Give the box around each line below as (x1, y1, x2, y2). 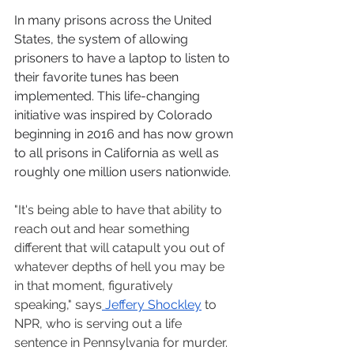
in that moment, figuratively (14, 278, 176, 294)
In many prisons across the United (14, 13, 215, 28)
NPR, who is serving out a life (14, 316, 185, 332)
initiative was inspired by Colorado (14, 107, 216, 123)
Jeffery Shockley (102, 297, 201, 313)
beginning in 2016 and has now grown (14, 126, 236, 142)
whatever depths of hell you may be (14, 259, 228, 275)
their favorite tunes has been (14, 70, 182, 85)
